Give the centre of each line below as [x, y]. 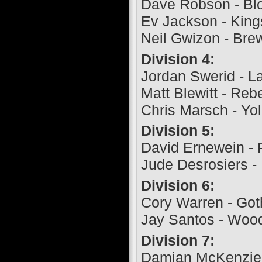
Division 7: [177, 240]
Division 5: [177, 131]
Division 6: [177, 185]
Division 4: [177, 59]
